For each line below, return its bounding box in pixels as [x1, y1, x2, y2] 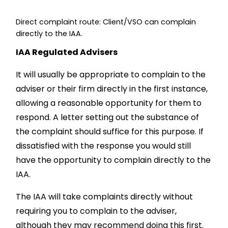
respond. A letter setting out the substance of [16, 111, 199, 124]
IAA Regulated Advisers [16, 46, 118, 59]
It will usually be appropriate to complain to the [16, 69, 206, 81]
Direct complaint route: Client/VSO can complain [16, 17, 196, 27]
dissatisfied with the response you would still [16, 140, 191, 152]
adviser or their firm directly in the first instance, [16, 83, 208, 95]
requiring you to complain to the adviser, [16, 205, 177, 217]
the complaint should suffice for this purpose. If [16, 126, 204, 138]
